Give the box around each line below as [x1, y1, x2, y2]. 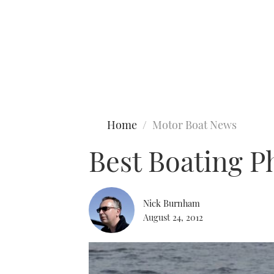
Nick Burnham [143, 196, 200, 209]
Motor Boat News [152, 117, 237, 132]
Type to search [6, 54, 65, 66]
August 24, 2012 [143, 210, 203, 223]
